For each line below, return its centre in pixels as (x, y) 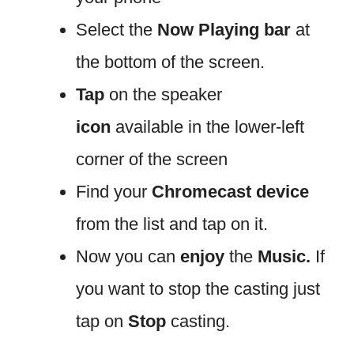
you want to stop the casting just (198, 288)
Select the (117, 29)
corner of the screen (152, 159)
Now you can (128, 256)
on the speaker (163, 94)
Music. (284, 256)
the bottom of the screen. (170, 62)
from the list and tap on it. (172, 224)
